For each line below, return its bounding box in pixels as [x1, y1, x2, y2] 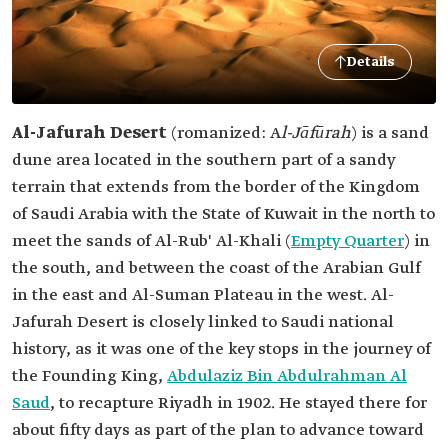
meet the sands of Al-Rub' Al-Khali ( [12, 231, 291, 252]
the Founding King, [12, 366, 167, 387]
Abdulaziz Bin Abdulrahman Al [167, 366, 407, 387]
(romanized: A [167, 123, 281, 144]
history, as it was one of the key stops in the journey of [12, 339, 431, 360]
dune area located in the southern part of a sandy [12, 150, 395, 171]
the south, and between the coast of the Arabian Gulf [12, 258, 421, 279]
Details [347, 53, 395, 71]
